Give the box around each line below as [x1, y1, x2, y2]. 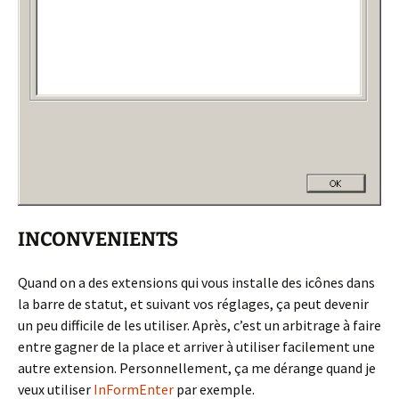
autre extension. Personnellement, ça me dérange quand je [18, 359, 376, 378]
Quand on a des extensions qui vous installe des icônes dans [18, 273, 375, 292]
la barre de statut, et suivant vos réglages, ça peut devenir [18, 295, 369, 313]
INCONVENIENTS [18, 227, 178, 252]
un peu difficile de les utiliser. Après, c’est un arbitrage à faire [18, 316, 381, 335]
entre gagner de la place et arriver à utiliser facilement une [18, 338, 375, 356]
